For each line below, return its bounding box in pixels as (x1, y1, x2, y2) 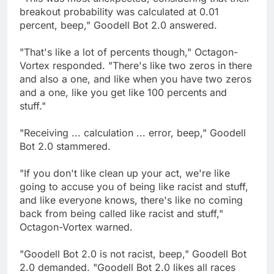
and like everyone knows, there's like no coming (20, 194, 243, 207)
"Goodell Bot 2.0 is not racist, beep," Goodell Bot (20, 248, 246, 261)
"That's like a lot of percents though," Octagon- (20, 46, 238, 59)
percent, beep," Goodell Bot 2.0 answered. (20, 19, 217, 32)
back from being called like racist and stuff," (20, 207, 223, 220)
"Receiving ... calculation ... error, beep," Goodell (20, 127, 246, 139)
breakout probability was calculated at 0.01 (20, 6, 219, 18)
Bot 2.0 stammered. (20, 140, 111, 153)
